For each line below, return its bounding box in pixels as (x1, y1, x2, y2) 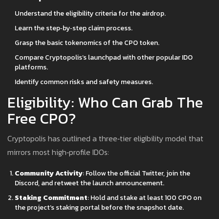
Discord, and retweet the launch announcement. (15, 178, 164, 189)
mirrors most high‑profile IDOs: (7, 146, 109, 158)
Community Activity (15, 168, 83, 179)
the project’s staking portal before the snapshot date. (15, 202, 184, 213)
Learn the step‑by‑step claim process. (15, 23, 132, 34)
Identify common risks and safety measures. (15, 77, 153, 88)
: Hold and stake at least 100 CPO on (88, 193, 201, 203)
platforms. (15, 62, 48, 73)
